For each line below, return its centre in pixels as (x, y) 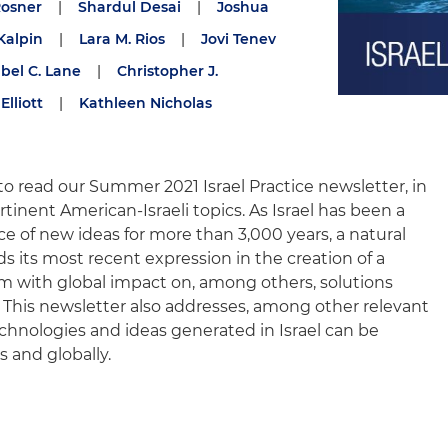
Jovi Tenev (238, 39)
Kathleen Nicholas (145, 103)
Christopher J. (167, 71)
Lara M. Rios (122, 39)
